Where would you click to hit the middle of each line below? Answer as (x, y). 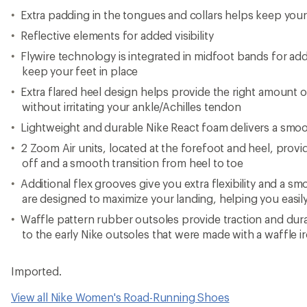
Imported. (36, 271)
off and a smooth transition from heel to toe (133, 163)
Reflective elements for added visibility (117, 35)
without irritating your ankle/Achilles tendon (132, 107)
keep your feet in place (80, 71)
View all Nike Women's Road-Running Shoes (120, 297)
